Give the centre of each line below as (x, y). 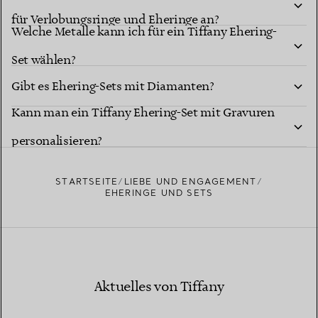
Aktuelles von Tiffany (159, 287)
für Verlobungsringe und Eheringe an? (115, 20)
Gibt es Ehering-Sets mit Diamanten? (113, 86)
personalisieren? (57, 141)
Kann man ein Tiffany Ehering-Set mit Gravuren (143, 113)
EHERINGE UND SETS (159, 193)
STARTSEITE (87, 182)
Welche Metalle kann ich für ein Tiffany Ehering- (144, 32)
